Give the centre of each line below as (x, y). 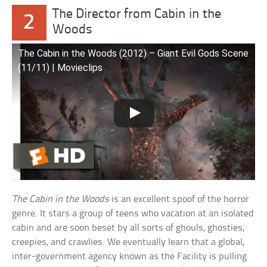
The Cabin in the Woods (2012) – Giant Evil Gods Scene (133, 53)
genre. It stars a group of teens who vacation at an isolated (133, 213)
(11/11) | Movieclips (60, 67)
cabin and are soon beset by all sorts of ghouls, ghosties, (128, 228)
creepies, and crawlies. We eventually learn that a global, (128, 242)
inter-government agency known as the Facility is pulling (130, 256)
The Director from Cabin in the (136, 14)
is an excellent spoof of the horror (179, 199)
